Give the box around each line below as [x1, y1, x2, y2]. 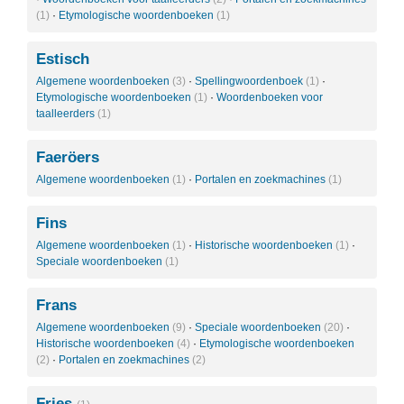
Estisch [36, 50, 89, 68]
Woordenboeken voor [216, 91, 323, 104]
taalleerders [36, 107, 97, 120]
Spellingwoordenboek [195, 75, 306, 87]
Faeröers [36, 149, 99, 166]
